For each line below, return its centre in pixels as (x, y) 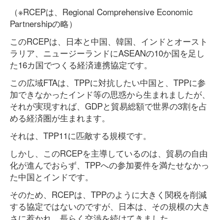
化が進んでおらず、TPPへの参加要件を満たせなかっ (110, 165)
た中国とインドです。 (52, 177)
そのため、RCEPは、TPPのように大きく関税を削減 (108, 194)
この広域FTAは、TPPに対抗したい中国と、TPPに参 (108, 82)
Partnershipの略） (43, 23)
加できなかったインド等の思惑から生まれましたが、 (110, 94)
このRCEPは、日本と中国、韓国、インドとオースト (109, 41)
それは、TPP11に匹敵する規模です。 (81, 135)
